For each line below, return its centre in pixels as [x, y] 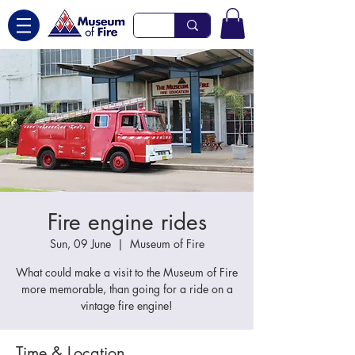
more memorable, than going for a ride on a [127, 289]
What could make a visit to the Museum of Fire [127, 273]
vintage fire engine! [127, 306]
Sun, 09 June [80, 244]
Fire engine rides [127, 222]
